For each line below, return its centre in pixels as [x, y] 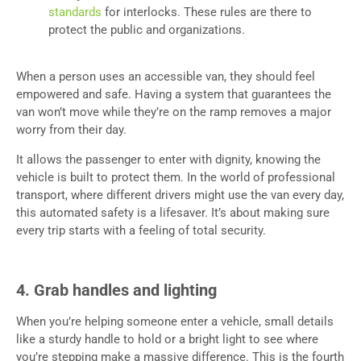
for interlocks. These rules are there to [207, 12]
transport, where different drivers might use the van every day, [180, 195]
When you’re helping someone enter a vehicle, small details [175, 321]
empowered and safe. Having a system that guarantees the [174, 95]
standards [75, 12]
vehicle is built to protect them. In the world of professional [176, 177]
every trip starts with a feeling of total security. [141, 230]
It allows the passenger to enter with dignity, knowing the [168, 159]
